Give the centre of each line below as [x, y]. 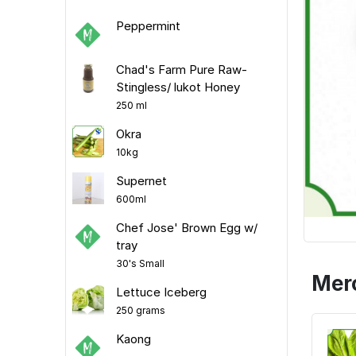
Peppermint [148, 25]
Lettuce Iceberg [161, 292]
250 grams [140, 310]
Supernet [141, 180]
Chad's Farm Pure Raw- [181, 69]
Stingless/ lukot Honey [178, 87]
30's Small [140, 263]
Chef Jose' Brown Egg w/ [186, 227]
